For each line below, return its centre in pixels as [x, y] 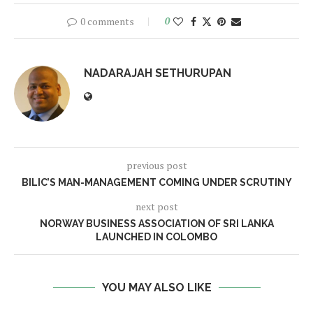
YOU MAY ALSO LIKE [156, 287]
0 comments [107, 21]
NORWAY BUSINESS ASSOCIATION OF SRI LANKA [156, 224]
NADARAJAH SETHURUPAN [158, 73]
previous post [156, 165]
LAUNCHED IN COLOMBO [156, 237]
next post [156, 206]
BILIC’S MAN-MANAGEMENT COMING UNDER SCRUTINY [156, 182]
